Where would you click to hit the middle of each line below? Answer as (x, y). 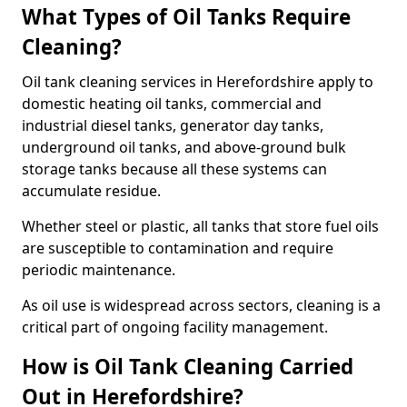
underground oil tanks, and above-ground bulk (184, 147)
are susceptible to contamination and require (178, 248)
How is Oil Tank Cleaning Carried (188, 367)
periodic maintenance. (99, 270)
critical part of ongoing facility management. (175, 327)
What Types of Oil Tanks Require (186, 17)
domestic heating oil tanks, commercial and (172, 104)
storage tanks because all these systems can (174, 169)
